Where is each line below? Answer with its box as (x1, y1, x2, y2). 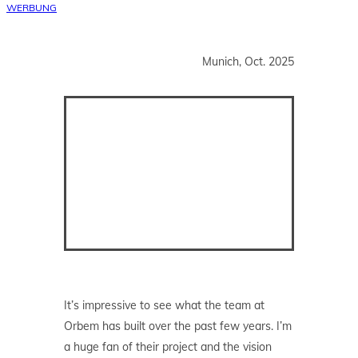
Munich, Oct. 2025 (202, 54, 294, 69)
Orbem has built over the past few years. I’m (64, 318, 292, 333)
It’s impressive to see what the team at (64, 297, 265, 312)
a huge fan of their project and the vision (64, 339, 272, 354)
